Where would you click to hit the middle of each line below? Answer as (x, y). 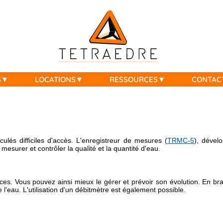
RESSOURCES (133, 79)
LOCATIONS (55, 79)
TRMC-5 (180, 141)
